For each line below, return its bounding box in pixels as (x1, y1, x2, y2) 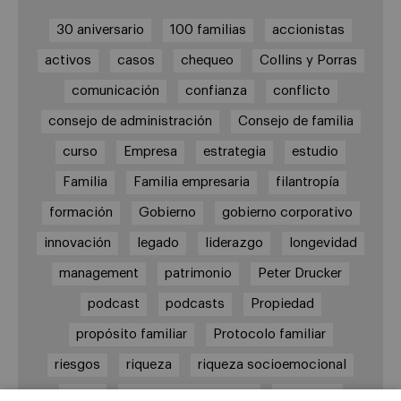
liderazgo (205, 236, 263, 251)
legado (137, 236, 179, 251)
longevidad (289, 236, 357, 251)
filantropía (275, 175, 339, 190)
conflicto (272, 84, 330, 98)
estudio (292, 145, 338, 159)
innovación (44, 236, 111, 251)
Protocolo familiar (212, 328, 326, 342)
